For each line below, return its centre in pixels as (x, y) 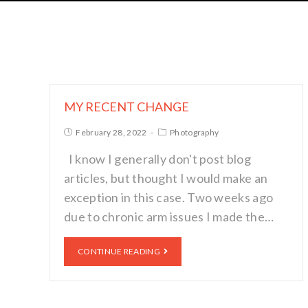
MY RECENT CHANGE (126, 107)
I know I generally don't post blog (157, 159)
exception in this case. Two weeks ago (169, 197)
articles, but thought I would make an (166, 178)
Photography (195, 132)
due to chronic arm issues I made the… (169, 217)
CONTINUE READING (119, 251)
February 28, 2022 (111, 132)
